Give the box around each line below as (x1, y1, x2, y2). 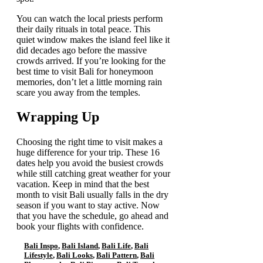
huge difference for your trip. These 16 (16, 147, 160, 158)
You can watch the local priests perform (16, 13, 163, 23)
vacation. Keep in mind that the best (16, 179, 149, 190)
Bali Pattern (96, 251, 137, 260)
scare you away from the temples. (16, 87, 140, 97)
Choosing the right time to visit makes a (16, 137, 163, 147)
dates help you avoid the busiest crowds (16, 158, 163, 168)
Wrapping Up (16, 109, 99, 125)
